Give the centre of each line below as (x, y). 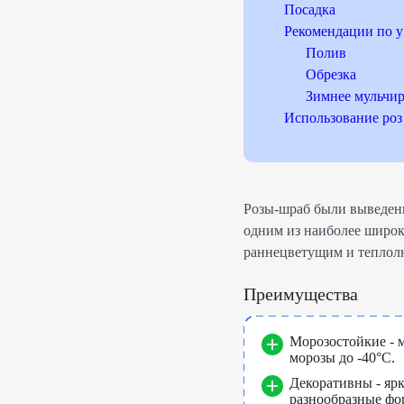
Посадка (310, 9)
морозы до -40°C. (342, 358)
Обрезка (331, 74)
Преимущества (301, 294)
